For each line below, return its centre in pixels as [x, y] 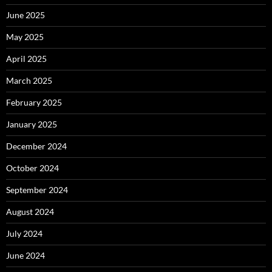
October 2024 [32, 168]
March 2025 [29, 81]
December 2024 [36, 146]
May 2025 [25, 37]
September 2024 [37, 190]
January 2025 [32, 124]
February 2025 [34, 103]
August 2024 [30, 212]
